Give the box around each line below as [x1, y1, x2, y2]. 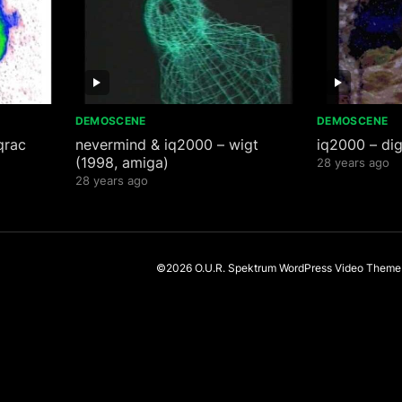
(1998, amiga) [74, 153, 169, 172]
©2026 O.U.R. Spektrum [155, 261, 279, 275]
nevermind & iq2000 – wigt [74, 135, 258, 154]
